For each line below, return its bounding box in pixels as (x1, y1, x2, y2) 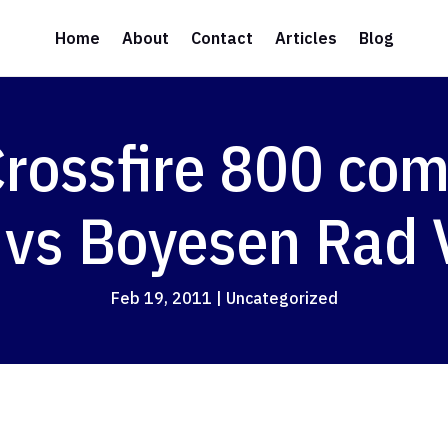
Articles (275, 28, 337, 48)
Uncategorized (225, 287, 338, 308)
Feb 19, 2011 (110, 287, 212, 308)
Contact (191, 28, 253, 48)
